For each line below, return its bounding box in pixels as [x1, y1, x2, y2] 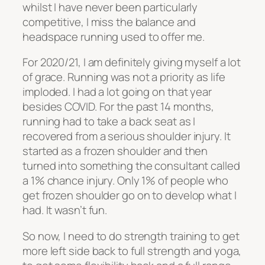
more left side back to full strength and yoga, [22, 243, 242, 258]
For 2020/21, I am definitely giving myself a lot [22, 54, 241, 70]
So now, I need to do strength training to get [22, 228, 240, 244]
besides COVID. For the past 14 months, [22, 99, 215, 115]
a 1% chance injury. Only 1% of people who [22, 173, 228, 189]
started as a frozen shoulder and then [22, 143, 208, 159]
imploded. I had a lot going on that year [22, 84, 212, 100]
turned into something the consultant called [22, 158, 240, 174]
